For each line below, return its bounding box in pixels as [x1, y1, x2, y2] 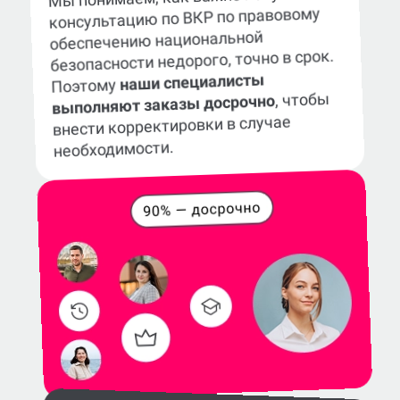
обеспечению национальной [49, 27, 263, 54]
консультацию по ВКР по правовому [48, 4, 321, 33]
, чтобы [274, 89, 330, 111]
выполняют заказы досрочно [51, 91, 276, 119]
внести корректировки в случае [52, 112, 292, 140]
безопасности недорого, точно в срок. [50, 46, 335, 76]
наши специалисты [119, 70, 265, 95]
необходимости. [53, 137, 175, 162]
